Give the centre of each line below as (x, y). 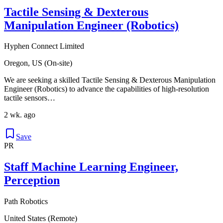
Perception (32, 180)
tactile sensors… (30, 98)
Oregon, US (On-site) (38, 63)
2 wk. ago (20, 115)
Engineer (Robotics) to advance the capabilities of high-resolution (107, 89)
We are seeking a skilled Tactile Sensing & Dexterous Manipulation (110, 80)
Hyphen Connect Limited (44, 46)
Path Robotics (26, 202)
